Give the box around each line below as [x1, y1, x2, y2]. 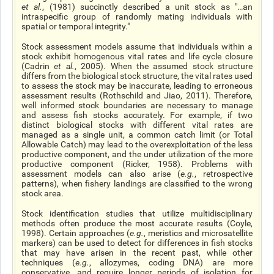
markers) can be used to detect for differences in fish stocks [21, 238, 253, 248]
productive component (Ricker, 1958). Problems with [21, 159, 253, 169]
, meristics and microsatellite [144, 228, 253, 238]
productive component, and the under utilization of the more [21, 149, 253, 159]
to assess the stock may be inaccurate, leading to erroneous [21, 81, 253, 91]
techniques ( [21, 257, 75, 267]
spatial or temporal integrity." [21, 21, 130, 31]
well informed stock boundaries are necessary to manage [21, 100, 253, 110]
